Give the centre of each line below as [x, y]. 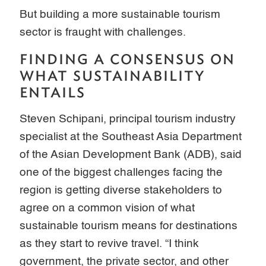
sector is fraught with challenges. [103, 32]
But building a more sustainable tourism [120, 14]
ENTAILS [53, 92]
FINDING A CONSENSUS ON [128, 59]
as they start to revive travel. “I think [110, 243]
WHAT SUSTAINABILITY [113, 76]
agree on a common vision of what [107, 208]
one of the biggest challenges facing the [121, 172]
